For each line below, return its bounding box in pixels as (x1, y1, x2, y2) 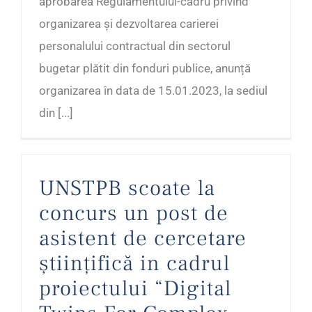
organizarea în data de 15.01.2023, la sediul (39, 84, 267, 98)
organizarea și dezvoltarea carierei (39, 17, 219, 31)
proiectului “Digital (39, 274, 231, 303)
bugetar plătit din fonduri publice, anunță (39, 61, 251, 76)
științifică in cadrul (39, 249, 230, 278)
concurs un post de (39, 199, 228, 228)
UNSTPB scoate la (39, 174, 215, 203)
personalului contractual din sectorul (39, 39, 231, 54)
